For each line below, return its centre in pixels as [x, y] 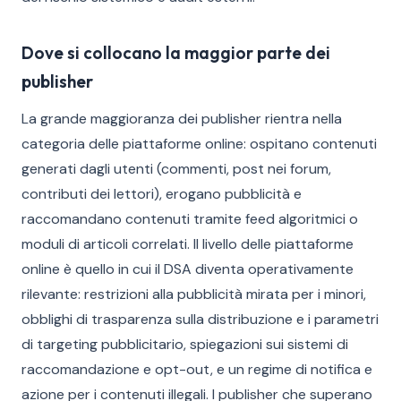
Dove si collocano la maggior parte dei [176, 53]
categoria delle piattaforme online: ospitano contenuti [199, 144]
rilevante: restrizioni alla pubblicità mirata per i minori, [194, 294]
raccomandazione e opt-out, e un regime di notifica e [197, 369]
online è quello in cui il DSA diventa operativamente [188, 269]
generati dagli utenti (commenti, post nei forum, [176, 169]
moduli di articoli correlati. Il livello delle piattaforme [188, 244]
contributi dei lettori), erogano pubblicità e [162, 194]
